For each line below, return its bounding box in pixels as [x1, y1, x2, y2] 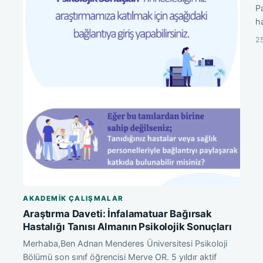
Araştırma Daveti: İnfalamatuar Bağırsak [23, 208, 212, 220]
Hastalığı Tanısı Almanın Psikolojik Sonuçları [23, 221, 232, 233]
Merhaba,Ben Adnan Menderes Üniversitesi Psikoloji [23, 238, 228, 249]
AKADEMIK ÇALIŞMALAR [23, 194, 124, 203]
